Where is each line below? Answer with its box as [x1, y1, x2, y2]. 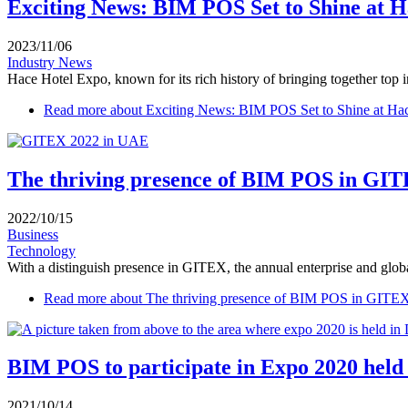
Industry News [7, 54, 92, 70]
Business [7, 226, 58, 242]
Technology [7, 242, 76, 259]
